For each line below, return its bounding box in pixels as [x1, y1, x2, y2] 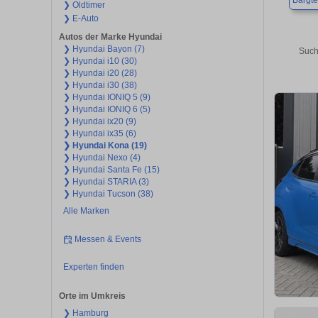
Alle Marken [62, 206, 109, 216]
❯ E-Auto [62, 13, 99, 23]
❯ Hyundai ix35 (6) [62, 128, 136, 139]
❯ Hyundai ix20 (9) [62, 116, 136, 127]
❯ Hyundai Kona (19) [62, 141, 147, 151]
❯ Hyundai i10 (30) [62, 56, 137, 67]
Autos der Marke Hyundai [59, 32, 162, 43]
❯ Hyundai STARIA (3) [62, 177, 149, 187]
